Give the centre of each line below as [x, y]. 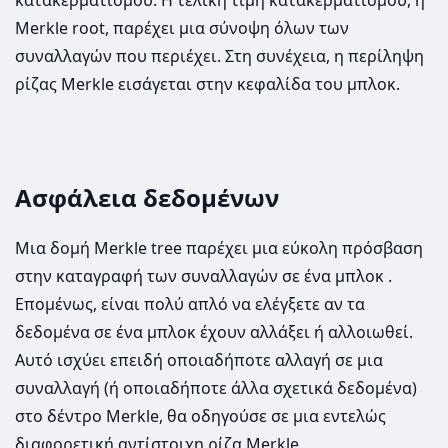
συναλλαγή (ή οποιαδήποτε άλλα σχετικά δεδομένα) [216, 388]
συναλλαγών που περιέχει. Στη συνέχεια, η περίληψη [219, 56]
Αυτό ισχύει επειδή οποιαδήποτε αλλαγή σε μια [199, 360]
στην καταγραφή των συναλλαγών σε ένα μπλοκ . [203, 276]
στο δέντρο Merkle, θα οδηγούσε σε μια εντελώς [200, 416]
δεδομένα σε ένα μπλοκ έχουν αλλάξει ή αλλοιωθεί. [214, 332]
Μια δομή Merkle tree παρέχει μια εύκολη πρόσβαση [219, 248]
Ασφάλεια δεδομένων [147, 198]
